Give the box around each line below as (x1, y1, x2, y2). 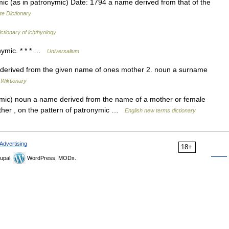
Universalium (47, 48, 79, 54)
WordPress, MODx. (26, 155, 76, 161)
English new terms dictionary (125, 107, 196, 113)
